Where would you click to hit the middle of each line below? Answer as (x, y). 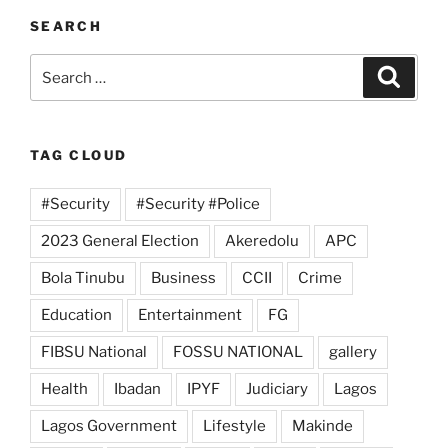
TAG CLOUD (79, 155)
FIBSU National (94, 351)
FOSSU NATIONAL (238, 351)
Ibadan (137, 388)
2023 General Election (120, 240)
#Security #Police (198, 203)
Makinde (322, 425)
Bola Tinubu (83, 277)
